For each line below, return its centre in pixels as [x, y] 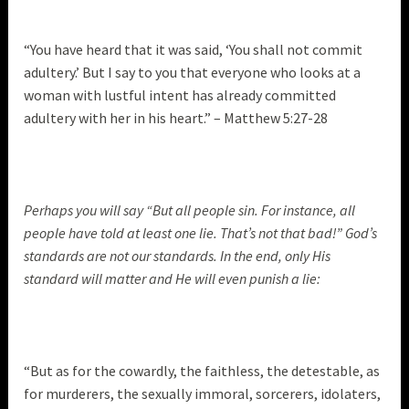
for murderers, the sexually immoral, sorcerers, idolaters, [203, 394]
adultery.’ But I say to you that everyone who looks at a [193, 72]
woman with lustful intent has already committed [180, 94]
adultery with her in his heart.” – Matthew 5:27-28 [178, 117]
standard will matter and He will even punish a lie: [173, 278]
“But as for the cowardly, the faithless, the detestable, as [202, 371]
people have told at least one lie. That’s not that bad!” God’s [201, 232]
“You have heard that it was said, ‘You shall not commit [194, 49]
